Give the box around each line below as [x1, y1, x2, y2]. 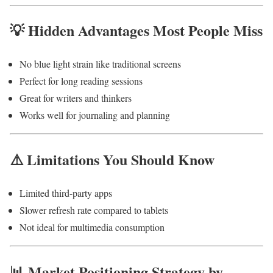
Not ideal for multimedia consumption [19, 221, 165, 234]
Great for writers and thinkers [19, 91, 132, 105]
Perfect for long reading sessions [19, 74, 143, 88]
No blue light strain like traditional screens [19, 57, 181, 71]
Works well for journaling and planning [19, 108, 170, 122]
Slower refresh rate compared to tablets [19, 204, 168, 217]
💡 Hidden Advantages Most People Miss [10, 19, 263, 41]
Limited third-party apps [19, 186, 112, 200]
